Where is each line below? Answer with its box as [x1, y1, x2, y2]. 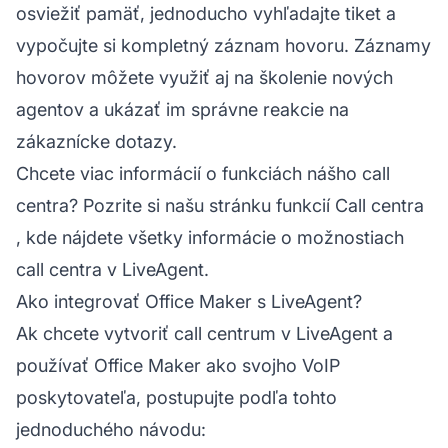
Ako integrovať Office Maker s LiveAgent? [16, 290, 362, 312]
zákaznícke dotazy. [16, 130, 177, 152]
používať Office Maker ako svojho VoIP [16, 354, 340, 376]
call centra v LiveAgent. [16, 258, 209, 280]
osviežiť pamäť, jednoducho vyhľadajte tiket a [16, 2, 396, 24]
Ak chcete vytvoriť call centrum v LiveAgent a [16, 322, 393, 344]
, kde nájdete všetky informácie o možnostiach [16, 226, 404, 248]
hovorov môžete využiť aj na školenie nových [16, 66, 393, 88]
